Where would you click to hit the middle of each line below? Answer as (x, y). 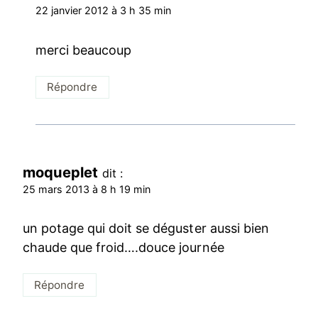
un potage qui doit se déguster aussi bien (146, 229)
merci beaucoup (84, 50)
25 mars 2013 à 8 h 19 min (87, 189)
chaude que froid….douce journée (124, 248)
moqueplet (61, 172)
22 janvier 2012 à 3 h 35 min (104, 10)
